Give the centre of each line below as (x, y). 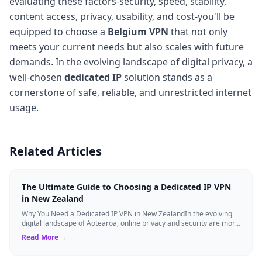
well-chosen (37, 77)
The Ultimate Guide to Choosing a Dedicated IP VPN (126, 187)
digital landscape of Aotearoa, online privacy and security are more (130, 223)
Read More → (44, 237)
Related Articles (56, 151)
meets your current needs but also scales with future (127, 46)
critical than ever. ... (53, 232)
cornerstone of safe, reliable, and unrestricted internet (130, 92)
